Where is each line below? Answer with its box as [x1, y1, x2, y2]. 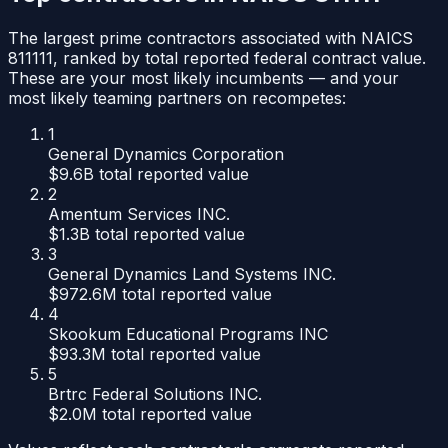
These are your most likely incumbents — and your [8, 68, 399, 89]
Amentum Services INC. [48, 204, 230, 225]
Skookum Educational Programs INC [48, 324, 328, 345]
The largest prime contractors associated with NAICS [8, 28, 413, 49]
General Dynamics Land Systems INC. [48, 264, 336, 285]
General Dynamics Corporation [48, 144, 284, 165]
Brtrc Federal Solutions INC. [48, 384, 262, 405]
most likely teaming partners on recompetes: [8, 88, 346, 109]
